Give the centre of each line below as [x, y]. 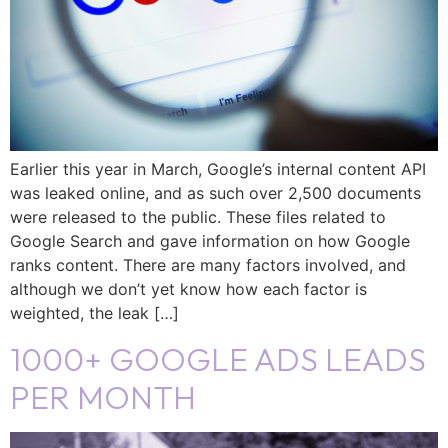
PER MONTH [103, 396]
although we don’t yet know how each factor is [188, 289]
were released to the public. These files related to [198, 217]
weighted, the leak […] [94, 313]
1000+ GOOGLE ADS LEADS [218, 358]
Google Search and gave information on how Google [210, 241]
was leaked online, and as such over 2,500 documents [215, 193]
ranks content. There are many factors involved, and [208, 265]
